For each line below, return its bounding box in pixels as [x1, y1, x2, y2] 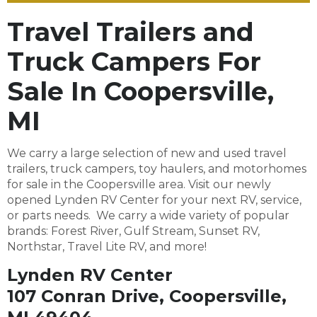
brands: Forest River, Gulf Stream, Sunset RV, [7, 224, 260, 238]
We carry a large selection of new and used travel [7, 146, 287, 161]
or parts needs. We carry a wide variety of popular [7, 209, 289, 223]
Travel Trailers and [7, 16, 254, 48]
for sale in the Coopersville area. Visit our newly [7, 178, 271, 192]
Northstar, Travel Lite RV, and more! [7, 240, 207, 254]
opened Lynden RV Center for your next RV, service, [7, 193, 301, 207]
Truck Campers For [7, 46, 261, 78]
